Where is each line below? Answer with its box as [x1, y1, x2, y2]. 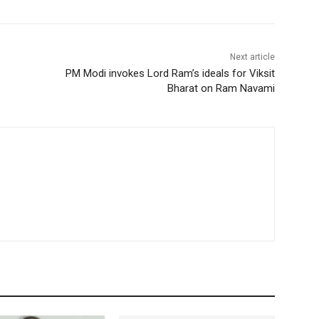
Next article [229, 52, 275, 63]
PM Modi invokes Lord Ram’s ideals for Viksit [65, 67, 275, 80]
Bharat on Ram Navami [167, 82, 275, 95]
